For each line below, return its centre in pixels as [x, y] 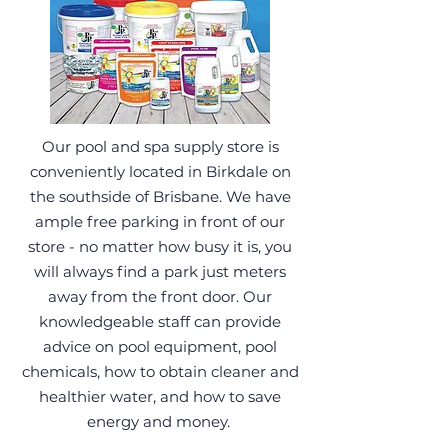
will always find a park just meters [160, 271]
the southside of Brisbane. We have [160, 196]
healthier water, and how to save [160, 396]
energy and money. [160, 421]
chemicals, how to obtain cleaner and [160, 371]
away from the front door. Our [160, 296]
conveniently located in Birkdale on [160, 171]
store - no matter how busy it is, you [160, 246]
